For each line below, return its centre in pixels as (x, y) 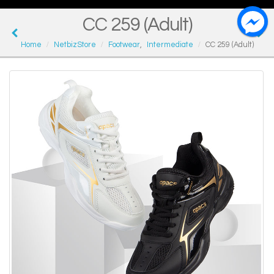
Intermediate (170, 45)
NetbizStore (75, 45)
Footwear (124, 45)
